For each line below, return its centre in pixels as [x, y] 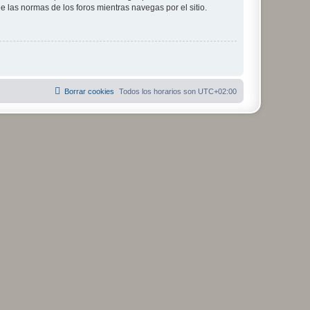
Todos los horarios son [158, 92]
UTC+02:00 [217, 92]
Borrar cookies [89, 92]
